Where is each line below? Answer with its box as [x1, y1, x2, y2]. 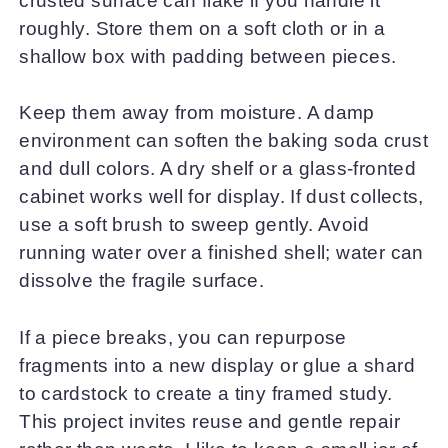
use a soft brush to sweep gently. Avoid [19, 214, 370, 236]
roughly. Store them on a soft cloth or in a [19, 17, 386, 39]
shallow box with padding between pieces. [19, 45, 397, 67]
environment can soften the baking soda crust [19, 130, 428, 152]
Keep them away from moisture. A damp [19, 102, 375, 124]
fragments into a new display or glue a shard [19, 354, 415, 376]
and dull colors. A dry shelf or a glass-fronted [19, 158, 417, 180]
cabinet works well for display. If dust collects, [19, 186, 424, 208]
